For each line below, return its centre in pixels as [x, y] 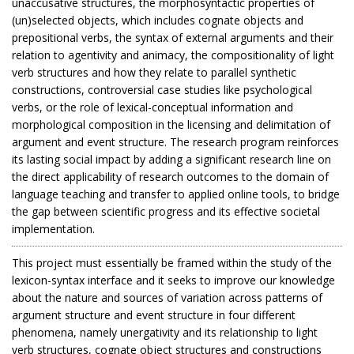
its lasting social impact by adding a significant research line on [171, 159]
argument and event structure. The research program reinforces [175, 142]
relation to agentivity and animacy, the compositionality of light [173, 55]
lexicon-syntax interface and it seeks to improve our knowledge [173, 280]
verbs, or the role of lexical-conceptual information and [153, 107]
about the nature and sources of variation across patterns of [167, 298]
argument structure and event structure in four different [154, 315]
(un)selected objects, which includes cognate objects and [158, 20]
